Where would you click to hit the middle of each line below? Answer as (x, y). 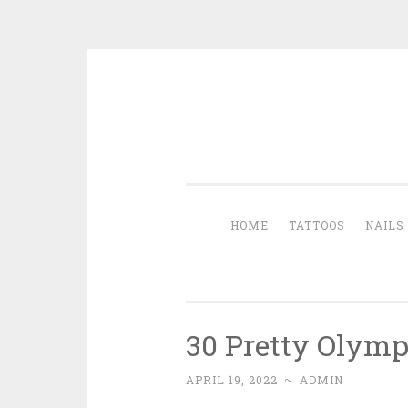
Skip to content (237, 110)
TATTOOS (317, 225)
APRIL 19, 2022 (231, 380)
